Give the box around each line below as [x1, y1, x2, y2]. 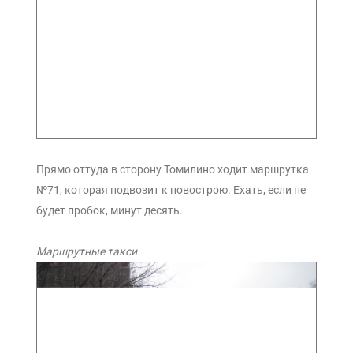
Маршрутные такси [36, 244, 137, 258]
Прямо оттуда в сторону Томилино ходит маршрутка [36, 162, 309, 176]
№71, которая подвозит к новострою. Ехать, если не [36, 183, 306, 196]
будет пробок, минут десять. [36, 203, 183, 217]
